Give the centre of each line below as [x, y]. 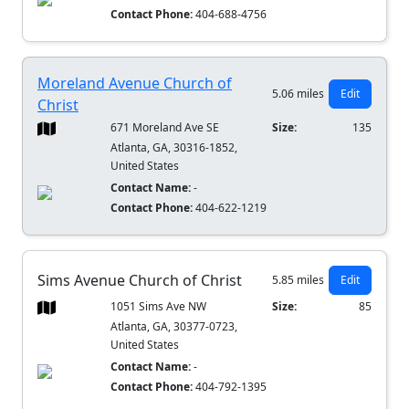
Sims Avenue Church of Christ [140, 281]
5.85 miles [299, 280]
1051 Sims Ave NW [159, 307]
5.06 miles [299, 94]
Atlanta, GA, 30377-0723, [174, 327]
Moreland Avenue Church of [135, 84]
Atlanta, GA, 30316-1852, [174, 148]
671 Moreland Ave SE [165, 128]
